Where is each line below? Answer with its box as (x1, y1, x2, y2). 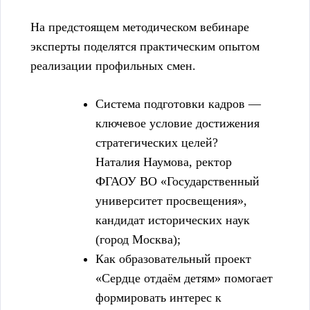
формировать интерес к (95, 291, 221, 305)
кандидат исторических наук (95, 213, 250, 228)
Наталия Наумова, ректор (95, 155, 232, 170)
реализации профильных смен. (30, 59, 196, 73)
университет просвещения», (95, 194, 247, 208)
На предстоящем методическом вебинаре (30, 20, 249, 35)
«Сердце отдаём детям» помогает (95, 271, 273, 286)
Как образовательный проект (95, 252, 251, 266)
